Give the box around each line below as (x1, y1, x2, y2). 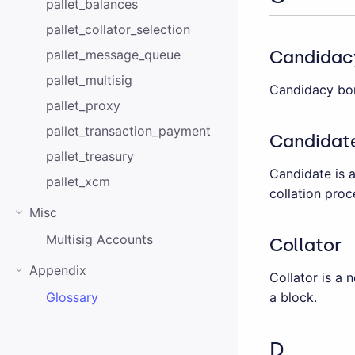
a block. (269, 288, 317, 305)
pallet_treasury (45, 148, 134, 164)
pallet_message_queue (45, 47, 181, 63)
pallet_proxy (45, 97, 120, 113)
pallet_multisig (45, 72, 132, 88)
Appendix (29, 262, 86, 278)
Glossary (45, 289, 98, 305)
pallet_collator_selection (45, 21, 190, 37)
